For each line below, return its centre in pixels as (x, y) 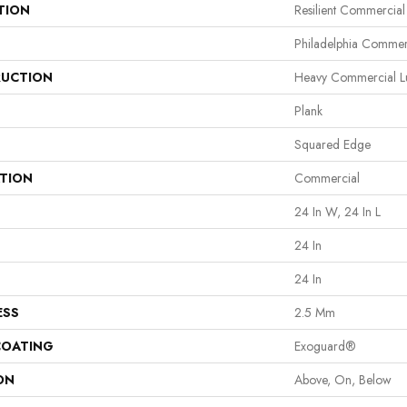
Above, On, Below (343, 379)
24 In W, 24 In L (338, 211)
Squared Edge (333, 144)
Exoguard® (325, 346)
